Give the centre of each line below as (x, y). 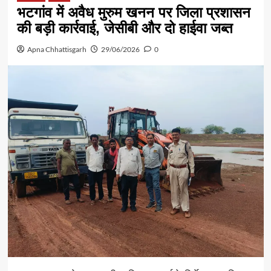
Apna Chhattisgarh (57, 50)
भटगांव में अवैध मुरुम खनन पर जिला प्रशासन (133, 13)
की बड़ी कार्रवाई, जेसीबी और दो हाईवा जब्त (125, 28)
